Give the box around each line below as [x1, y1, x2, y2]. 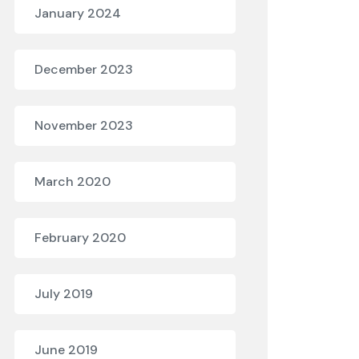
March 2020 [34, 173, 111, 190]
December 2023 [34, 61, 133, 78]
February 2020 [34, 229, 126, 246]
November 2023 [34, 117, 133, 134]
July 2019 [34, 285, 93, 302]
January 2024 [34, 5, 121, 22]
